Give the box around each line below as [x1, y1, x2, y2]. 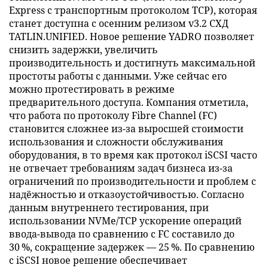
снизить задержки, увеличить [9, 43, 158, 56]
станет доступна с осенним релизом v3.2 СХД [9, 17, 229, 30]
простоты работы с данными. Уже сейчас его [9, 69, 227, 83]
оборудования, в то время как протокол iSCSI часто [9, 148, 257, 162]
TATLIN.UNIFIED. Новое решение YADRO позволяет [9, 30, 254, 43]
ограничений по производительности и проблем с [9, 175, 256, 188]
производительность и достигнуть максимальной [9, 56, 255, 69]
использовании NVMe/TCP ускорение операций [9, 214, 242, 227]
